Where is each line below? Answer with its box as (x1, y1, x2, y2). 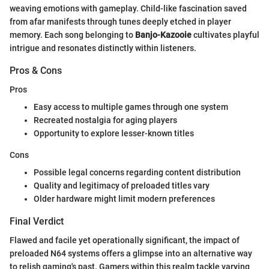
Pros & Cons (10, 64, 62, 76)
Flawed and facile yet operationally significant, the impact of (10, 235, 240, 246)
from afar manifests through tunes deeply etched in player (10, 16, 231, 26)
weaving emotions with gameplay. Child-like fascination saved (10, 3, 247, 13)
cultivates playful (192, 29, 259, 40)
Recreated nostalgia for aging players (34, 115, 177, 125)
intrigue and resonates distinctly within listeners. (10, 43, 196, 53)
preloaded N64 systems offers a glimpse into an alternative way (10, 249, 252, 259)
